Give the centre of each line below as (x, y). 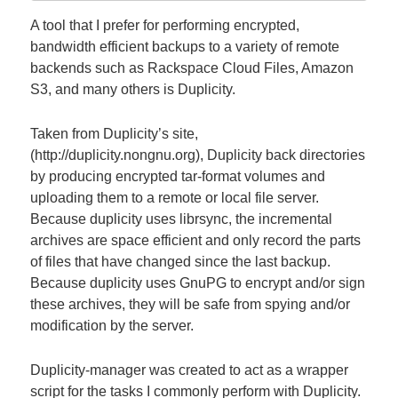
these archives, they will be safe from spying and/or (191, 304)
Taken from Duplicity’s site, (115, 133)
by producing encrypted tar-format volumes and (178, 176)
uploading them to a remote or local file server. (175, 197)
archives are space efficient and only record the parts (196, 240)
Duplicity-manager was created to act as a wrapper (190, 370)
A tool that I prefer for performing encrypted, (165, 26)
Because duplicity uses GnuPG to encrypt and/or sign (198, 283)
